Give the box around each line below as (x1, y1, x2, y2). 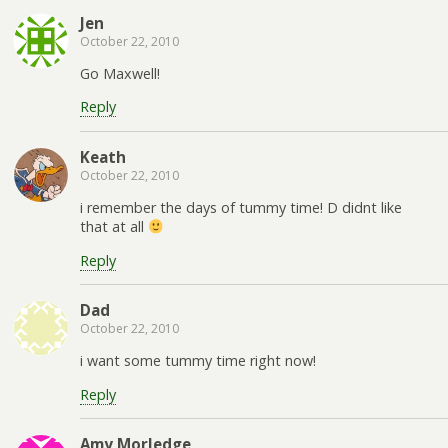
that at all (80, 217, 148, 237)
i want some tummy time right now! (80, 351, 316, 371)
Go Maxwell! (80, 64, 160, 83)
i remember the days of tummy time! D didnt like (80, 198, 402, 218)
